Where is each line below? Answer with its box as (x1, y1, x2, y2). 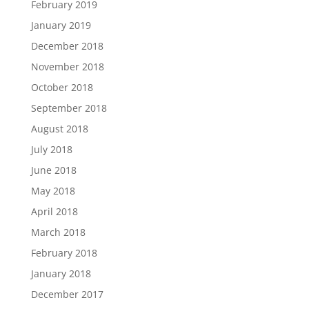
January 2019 (30, 19, 91, 32)
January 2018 (30, 267, 91, 280)
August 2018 (30, 122, 88, 135)
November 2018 (30, 60, 104, 73)
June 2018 (30, 163, 77, 177)
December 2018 (30, 39, 103, 52)
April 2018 (30, 205, 78, 218)
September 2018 (30, 101, 107, 114)
